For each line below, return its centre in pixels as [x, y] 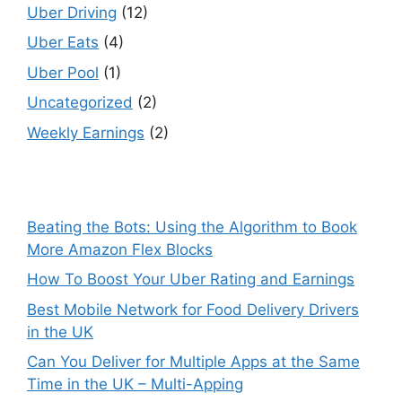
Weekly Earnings [86, 132]
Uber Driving [72, 12]
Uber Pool [63, 72]
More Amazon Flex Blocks [120, 249]
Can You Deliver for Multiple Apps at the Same [193, 362]
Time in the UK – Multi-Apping [135, 385]
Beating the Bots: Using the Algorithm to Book [192, 227]
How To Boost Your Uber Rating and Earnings [191, 280]
